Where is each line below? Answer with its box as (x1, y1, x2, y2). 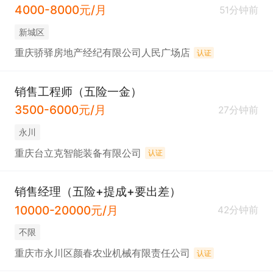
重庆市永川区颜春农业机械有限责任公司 (14, 247, 190, 259)
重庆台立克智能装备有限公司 (14, 147, 141, 159)
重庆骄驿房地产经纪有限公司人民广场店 (14, 47, 190, 59)
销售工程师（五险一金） (14, 83, 142, 99)
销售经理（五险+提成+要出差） (14, 183, 181, 199)
